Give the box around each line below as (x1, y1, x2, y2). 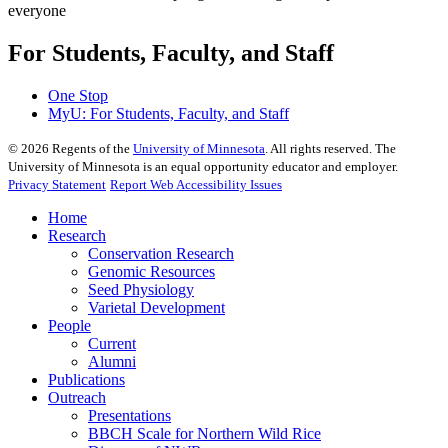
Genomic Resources (88, 262, 215, 280)
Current (88, 334, 136, 352)
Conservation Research (88, 244, 234, 262)
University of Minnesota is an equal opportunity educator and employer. (8, 158, 398, 174)
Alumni (88, 352, 136, 370)
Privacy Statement (8, 176, 106, 192)
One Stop (48, 86, 108, 104)
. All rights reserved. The (265, 140, 396, 156)
